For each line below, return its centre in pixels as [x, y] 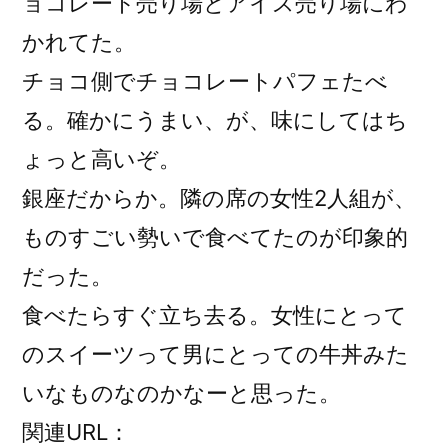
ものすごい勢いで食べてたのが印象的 [215, 237]
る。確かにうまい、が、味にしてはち [215, 120]
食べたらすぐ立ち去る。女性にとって [214, 315]
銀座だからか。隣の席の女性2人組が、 [219, 198]
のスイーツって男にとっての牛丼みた [215, 354]
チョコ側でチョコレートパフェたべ [205, 81]
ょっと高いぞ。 [101, 159]
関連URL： [76, 432]
